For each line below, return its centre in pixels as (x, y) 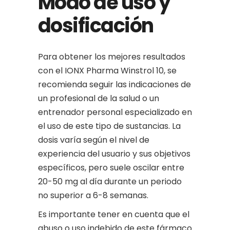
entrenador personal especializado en (115, 112)
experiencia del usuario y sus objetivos (114, 154)
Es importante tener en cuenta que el (114, 214)
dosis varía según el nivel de (94, 140)
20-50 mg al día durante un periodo (110, 181)
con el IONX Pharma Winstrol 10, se (107, 71)
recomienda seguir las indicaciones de (114, 84)
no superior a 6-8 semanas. (93, 195)
